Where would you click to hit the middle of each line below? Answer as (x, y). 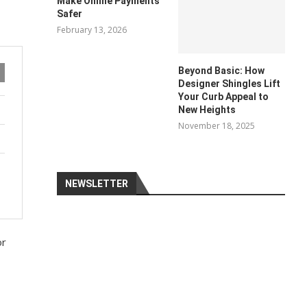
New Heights (207, 109)
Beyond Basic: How (221, 70)
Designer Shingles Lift (229, 83)
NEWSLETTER (97, 183)
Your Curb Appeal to (223, 96)
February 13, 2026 (92, 30)
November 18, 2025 (216, 125)
